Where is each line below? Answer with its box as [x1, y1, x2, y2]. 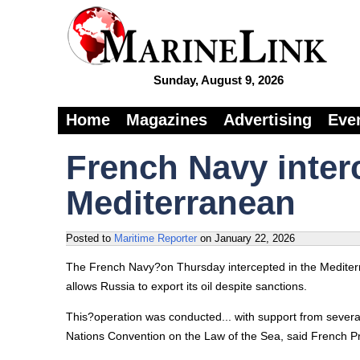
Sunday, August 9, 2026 [153, 73, 284, 87]
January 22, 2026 [215, 232, 295, 244]
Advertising [223, 111, 312, 129]
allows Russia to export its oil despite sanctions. [66, 280, 307, 292]
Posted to [66, 232, 114, 244]
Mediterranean [66, 184, 296, 222]
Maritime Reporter [114, 232, 197, 244]
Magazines [126, 111, 207, 129]
